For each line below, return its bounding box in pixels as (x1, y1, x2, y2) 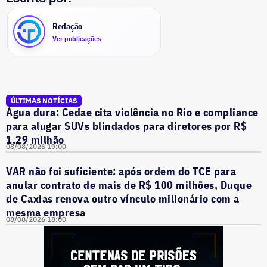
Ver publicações (52, 33, 101, 43)
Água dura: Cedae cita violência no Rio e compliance (6, 105, 259, 120)
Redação (52, 20, 83, 32)
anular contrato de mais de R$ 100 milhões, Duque (6, 178, 252, 193)
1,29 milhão (6, 132, 64, 147)
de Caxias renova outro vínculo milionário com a (6, 191, 240, 206)
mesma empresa (6, 205, 86, 220)
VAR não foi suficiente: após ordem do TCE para (6, 164, 236, 179)
